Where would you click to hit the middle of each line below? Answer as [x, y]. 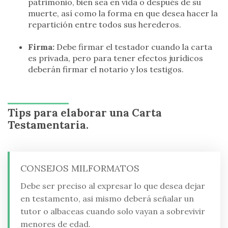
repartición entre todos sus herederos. [105, 24]
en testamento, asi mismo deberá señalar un [107, 199]
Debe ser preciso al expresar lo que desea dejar [112, 186]
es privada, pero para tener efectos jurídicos [116, 58]
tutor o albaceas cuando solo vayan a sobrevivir [112, 211]
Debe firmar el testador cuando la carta [134, 47]
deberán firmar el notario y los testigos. [106, 69]
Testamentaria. [48, 125]
